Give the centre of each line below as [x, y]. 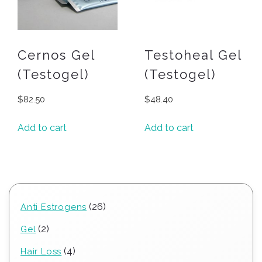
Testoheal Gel [193, 55]
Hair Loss [41, 252]
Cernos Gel [56, 55]
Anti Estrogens [54, 207]
